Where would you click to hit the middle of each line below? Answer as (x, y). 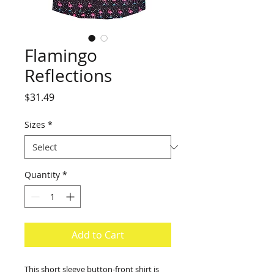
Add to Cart (98, 235)
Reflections (68, 76)
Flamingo (61, 56)
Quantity (42, 175)
